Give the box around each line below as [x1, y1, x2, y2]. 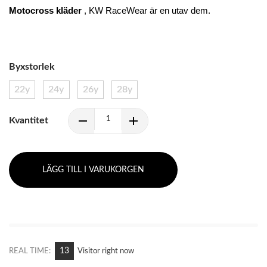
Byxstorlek [9, 61, 55, 72]
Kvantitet [9, 115, 48, 125]
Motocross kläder [9, 5, 82, 15]
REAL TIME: [9, 247, 51, 255]
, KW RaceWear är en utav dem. [82, 5, 210, 15]
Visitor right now [77, 247, 134, 255]
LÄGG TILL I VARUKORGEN [42, 165, 144, 174]
